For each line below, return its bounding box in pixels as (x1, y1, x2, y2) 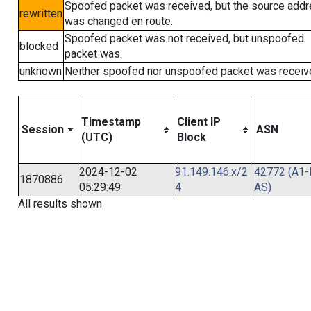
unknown (19, 65, 62, 78)
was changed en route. (64, 15, 173, 28)
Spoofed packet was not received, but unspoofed (64, 32, 304, 45)
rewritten (19, 7, 62, 20)
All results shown (17, 197, 102, 210)
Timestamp (81, 115, 141, 128)
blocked (19, 40, 58, 53)
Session (21, 123, 64, 136)
